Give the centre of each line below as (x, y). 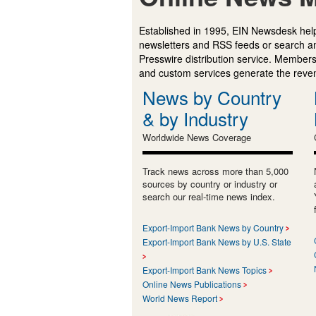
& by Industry (195, 118)
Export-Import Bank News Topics (205, 269)
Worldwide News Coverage (197, 137)
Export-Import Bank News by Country (213, 227)
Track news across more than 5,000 (215, 171)
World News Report (180, 298)
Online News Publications (192, 284)
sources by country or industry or (210, 183)
